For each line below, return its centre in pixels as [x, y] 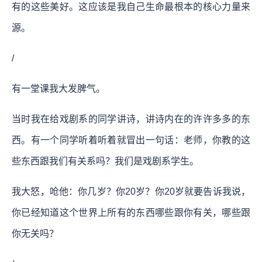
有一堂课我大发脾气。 [58, 88]
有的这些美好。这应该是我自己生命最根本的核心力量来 [131, 6]
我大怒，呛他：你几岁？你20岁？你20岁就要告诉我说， [131, 191]
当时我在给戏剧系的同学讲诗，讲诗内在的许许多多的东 [131, 119]
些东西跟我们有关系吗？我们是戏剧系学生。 [105, 161]
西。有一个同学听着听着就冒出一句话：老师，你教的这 [131, 140]
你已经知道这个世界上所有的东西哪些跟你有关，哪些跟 [131, 212]
